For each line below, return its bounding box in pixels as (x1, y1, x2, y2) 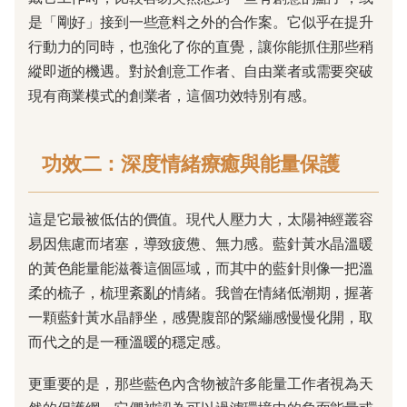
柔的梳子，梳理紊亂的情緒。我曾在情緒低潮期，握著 (28, 283, 373, 303)
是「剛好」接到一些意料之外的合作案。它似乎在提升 (28, 13, 373, 32)
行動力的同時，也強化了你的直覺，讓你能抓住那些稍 (28, 37, 373, 56)
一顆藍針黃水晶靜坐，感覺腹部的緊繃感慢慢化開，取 (28, 308, 373, 327)
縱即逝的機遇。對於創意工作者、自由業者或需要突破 (28, 62, 373, 81)
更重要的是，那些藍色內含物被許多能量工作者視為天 (28, 374, 373, 393)
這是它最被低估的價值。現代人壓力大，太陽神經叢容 (28, 210, 373, 229)
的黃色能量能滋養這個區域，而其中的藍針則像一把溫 (28, 259, 373, 278)
